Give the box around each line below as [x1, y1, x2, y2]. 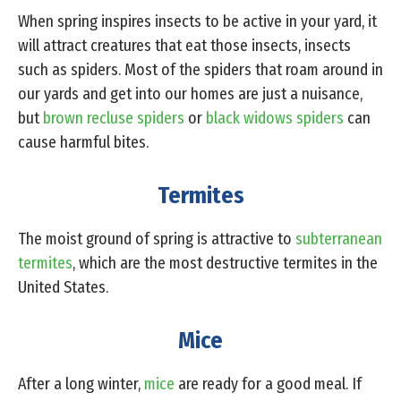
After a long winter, [18, 373, 144, 394]
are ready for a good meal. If [175, 373, 362, 394]
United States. [18, 277, 108, 297]
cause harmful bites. [18, 132, 149, 152]
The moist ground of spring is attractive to [18, 228, 295, 249]
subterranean [295, 228, 382, 249]
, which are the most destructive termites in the [73, 252, 378, 273]
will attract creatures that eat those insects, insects [18, 35, 351, 55]
